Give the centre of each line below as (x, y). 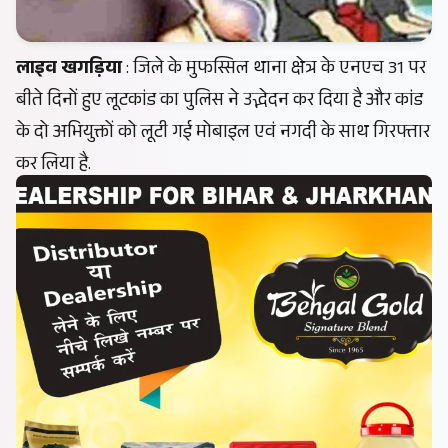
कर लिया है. (53, 165)
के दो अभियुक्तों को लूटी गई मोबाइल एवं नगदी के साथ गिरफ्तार (223, 133)
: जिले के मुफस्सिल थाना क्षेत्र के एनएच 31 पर (274, 69)
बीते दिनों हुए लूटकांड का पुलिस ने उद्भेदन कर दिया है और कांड (219, 101)
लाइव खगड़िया (69, 69)
